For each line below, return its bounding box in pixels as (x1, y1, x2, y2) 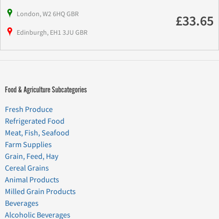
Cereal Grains (5, 163, 49, 173)
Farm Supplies (5, 139, 52, 150)
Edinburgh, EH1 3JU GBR (17, 27, 88, 37)
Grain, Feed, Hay (5, 151, 58, 161)
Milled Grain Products (5, 186, 76, 197)
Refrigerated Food (5, 116, 65, 126)
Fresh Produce (5, 104, 53, 114)
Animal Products (5, 175, 59, 185)
